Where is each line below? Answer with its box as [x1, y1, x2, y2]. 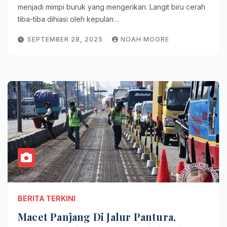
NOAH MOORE [121, 35, 169, 43]
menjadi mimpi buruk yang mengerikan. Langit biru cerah [18, 3, 205, 11]
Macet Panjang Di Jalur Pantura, [18, 210, 176, 223]
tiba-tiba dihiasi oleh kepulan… [18, 15, 119, 23]
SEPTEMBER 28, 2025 [27, 35, 105, 43]
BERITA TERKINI [18, 194, 75, 203]
